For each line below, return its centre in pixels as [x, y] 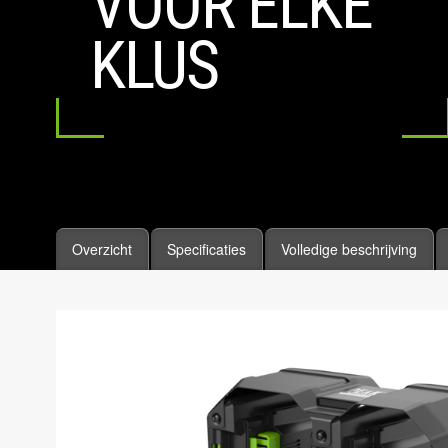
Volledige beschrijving [349, 249]
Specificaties [206, 249]
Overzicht [102, 249]
